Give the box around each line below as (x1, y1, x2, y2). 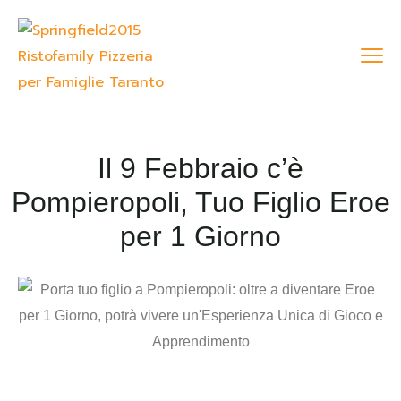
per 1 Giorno (120, 220, 281, 252)
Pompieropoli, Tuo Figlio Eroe (11, 186, 390, 218)
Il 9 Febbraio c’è (98, 152, 303, 184)
